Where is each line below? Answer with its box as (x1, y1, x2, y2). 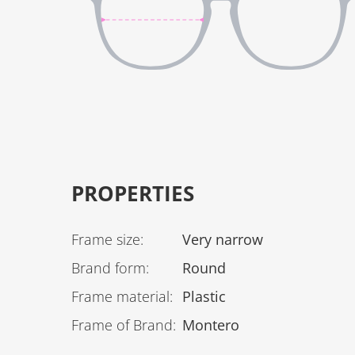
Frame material (71, 287, 170, 306)
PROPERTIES (71, 179, 194, 208)
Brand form (71, 258, 146, 277)
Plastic (182, 287, 226, 306)
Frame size (71, 230, 140, 249)
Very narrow (182, 230, 263, 249)
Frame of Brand (71, 315, 173, 334)
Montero (182, 315, 239, 334)
